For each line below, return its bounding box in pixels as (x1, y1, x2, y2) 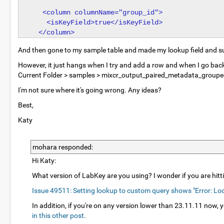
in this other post (32, 211, 84, 219)
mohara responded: (32, 143, 93, 151)
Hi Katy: (32, 156, 56, 164)
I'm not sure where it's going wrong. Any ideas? (18, 86, 161, 94)
